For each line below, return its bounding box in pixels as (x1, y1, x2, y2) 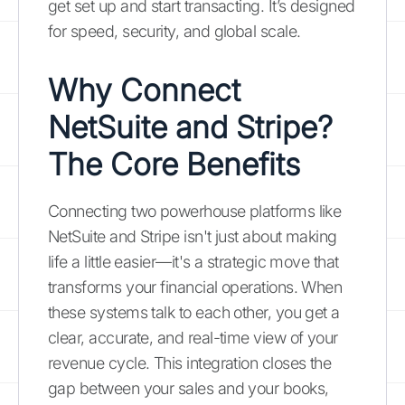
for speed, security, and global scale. (48, 22, 301, 41)
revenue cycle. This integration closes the (48, 353, 332, 372)
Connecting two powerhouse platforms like (48, 202, 342, 221)
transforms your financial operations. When (48, 278, 343, 297)
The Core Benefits (48, 146, 300, 183)
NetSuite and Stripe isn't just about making (48, 227, 337, 246)
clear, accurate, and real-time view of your (48, 328, 338, 347)
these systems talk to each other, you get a (48, 303, 340, 322)
